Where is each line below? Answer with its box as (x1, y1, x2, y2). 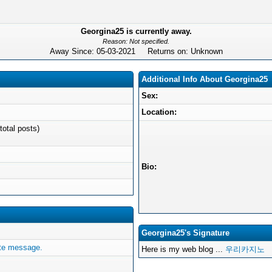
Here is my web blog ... (141, 245, 225, 254)
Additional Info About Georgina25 (141, 75, 268, 84)
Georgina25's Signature (141, 228, 229, 237)
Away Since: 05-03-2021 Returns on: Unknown (49, 47, 223, 56)
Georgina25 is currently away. (80, 27, 192, 36)
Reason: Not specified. (103, 38, 169, 45)
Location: (141, 107, 177, 117)
